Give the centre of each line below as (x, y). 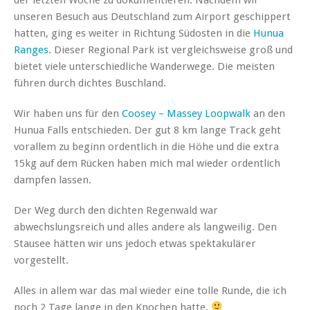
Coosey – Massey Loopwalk (186, 113)
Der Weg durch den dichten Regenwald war (116, 210)
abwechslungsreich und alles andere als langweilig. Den (145, 227)
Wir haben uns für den (68, 113)
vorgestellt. (41, 260)
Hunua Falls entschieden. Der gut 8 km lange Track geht (147, 130)
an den (268, 113)
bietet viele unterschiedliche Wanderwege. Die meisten (144, 66)
